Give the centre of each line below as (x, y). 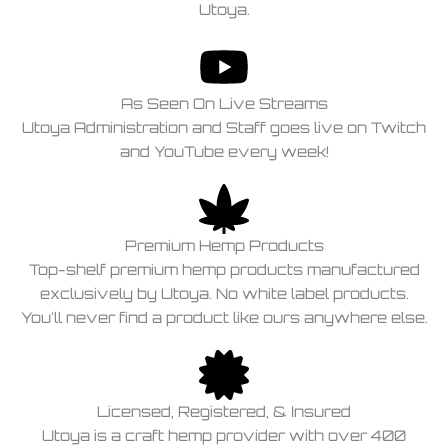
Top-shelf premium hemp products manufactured (224, 269)
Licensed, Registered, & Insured (224, 411)
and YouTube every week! (224, 151)
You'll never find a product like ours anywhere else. (224, 317)
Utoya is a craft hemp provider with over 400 (224, 435)
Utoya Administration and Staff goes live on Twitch (224, 127)
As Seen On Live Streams (224, 103)
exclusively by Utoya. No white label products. (224, 293)
